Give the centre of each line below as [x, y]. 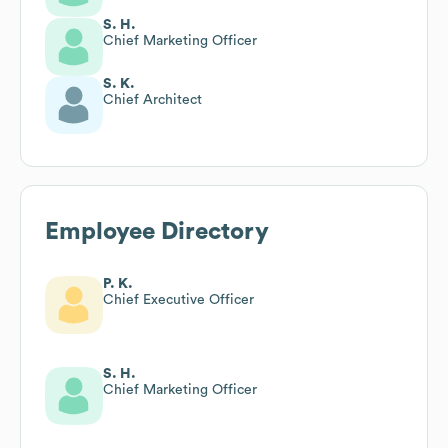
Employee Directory [157, 231]
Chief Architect [152, 99]
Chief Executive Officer [178, 299]
